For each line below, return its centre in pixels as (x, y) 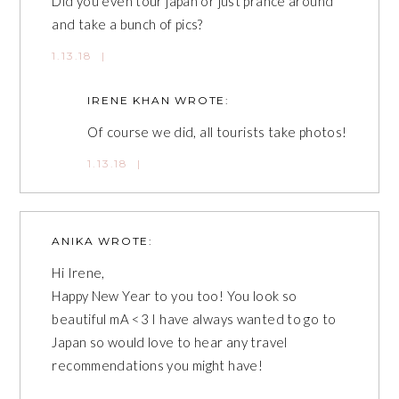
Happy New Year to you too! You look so (175, 295)
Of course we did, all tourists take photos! (217, 131)
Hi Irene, (78, 272)
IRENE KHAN (129, 100)
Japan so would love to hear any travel (170, 342)
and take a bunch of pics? (127, 24)
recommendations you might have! (158, 365)
